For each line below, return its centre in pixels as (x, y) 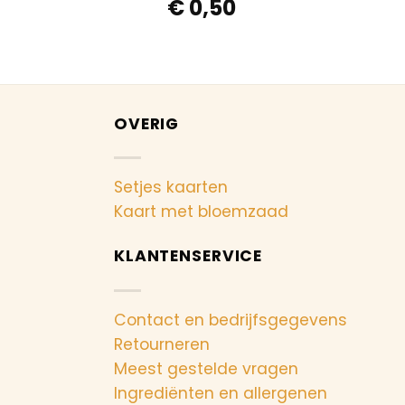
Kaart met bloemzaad (201, 211)
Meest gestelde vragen (206, 368)
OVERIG (147, 123)
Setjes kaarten (171, 187)
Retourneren (162, 344)
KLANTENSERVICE (188, 256)
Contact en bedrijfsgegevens (231, 320)
